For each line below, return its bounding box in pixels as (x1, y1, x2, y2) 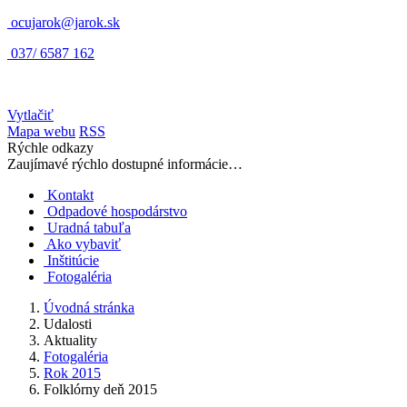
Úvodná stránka (44, 300, 134, 315)
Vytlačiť (7, 107, 54, 123)
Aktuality (44, 333, 97, 348)
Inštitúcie (47, 253, 99, 268)
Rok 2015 (44, 365, 101, 381)
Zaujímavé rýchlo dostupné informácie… (7, 156, 243, 172)
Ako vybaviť (46, 236, 121, 252)
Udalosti (44, 316, 92, 332)
